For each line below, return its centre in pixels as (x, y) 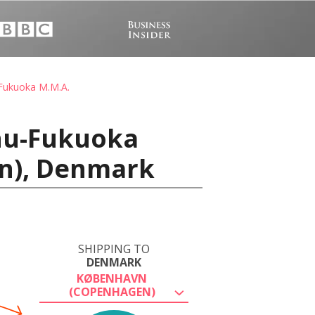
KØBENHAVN (112, 278)
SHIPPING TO (114, 249)
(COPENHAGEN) (112, 292)
